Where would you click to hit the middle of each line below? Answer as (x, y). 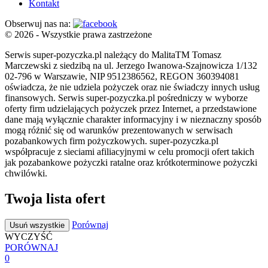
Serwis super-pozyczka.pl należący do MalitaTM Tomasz (113, 55)
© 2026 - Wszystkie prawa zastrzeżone (78, 35)
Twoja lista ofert (55, 199)
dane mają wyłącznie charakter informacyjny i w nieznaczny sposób (133, 120)
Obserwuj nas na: (39, 24)
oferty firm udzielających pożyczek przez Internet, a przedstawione (131, 109)
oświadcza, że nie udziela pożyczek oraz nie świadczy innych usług (132, 87)
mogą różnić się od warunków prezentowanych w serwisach (119, 130)
